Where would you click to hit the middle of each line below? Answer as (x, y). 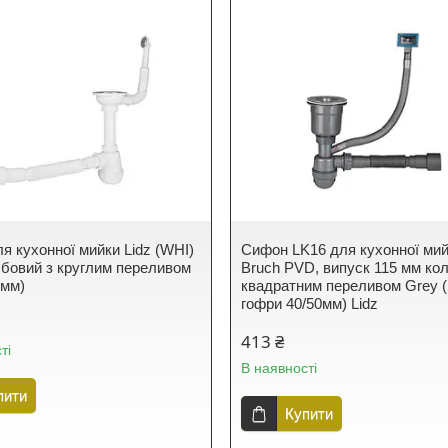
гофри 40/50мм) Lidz (310, 303)
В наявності (279, 368)
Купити (309, 413)
